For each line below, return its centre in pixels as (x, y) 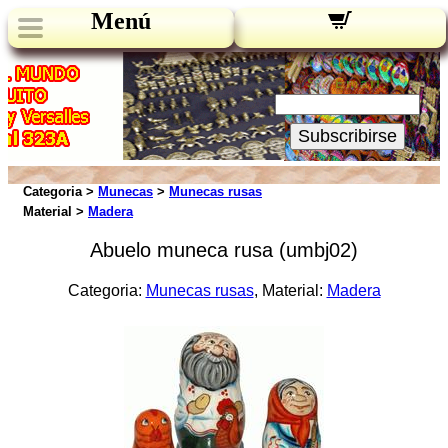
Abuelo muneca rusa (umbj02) (224, 250)
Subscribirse (347, 136)
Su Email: (347, 83)
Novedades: (347, 62)
